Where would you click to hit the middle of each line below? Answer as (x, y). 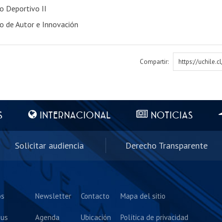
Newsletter (54, 196)
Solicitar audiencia (49, 145)
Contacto (95, 196)
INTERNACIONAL (75, 116)
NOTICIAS (171, 116)
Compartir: (154, 61)
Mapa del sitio (143, 196)
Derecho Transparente (166, 145)
